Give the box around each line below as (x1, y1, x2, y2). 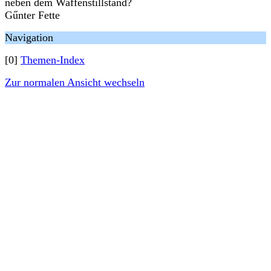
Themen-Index (21, 54, 85, 66)
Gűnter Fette (5, 9, 60, 21)
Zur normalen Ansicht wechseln (5, 76, 145, 88)
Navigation (5, 31, 53, 44)
